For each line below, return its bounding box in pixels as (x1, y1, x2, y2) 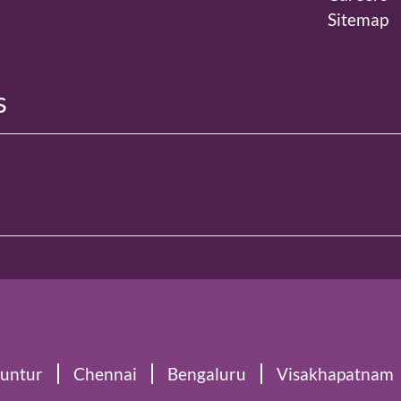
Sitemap (328, 9, 389, 30)
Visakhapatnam (277, 363, 394, 385)
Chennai (73, 363, 137, 385)
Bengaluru (167, 363, 246, 385)
